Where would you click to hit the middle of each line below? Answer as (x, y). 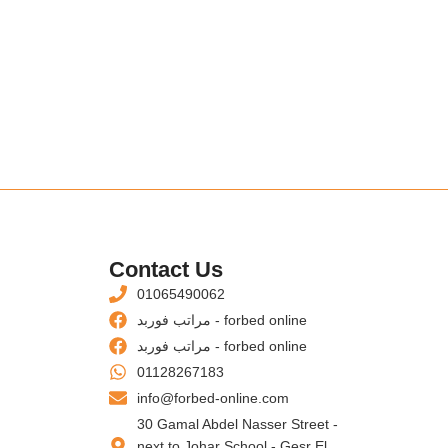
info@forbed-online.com (212, 398)
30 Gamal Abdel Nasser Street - (237, 424)
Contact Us (166, 270)
